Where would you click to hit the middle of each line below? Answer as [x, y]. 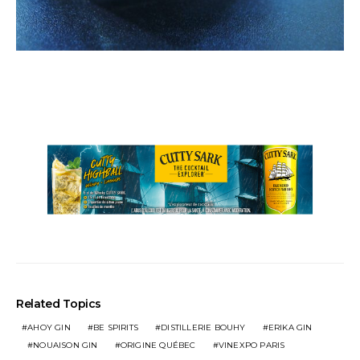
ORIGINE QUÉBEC [158, 345]
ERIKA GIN [290, 327]
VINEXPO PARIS [252, 345]
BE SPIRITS [116, 327]
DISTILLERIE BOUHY [203, 327]
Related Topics [59, 303]
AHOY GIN [49, 327]
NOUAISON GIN [65, 345]
